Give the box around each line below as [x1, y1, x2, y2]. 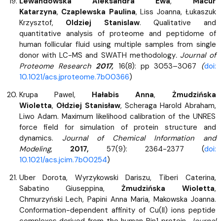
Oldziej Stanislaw [66, 17, 140, 28]
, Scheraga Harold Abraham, [120, 100, 216, 110]
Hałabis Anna [92, 89, 154, 100]
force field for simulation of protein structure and [19, 122, 216, 132]
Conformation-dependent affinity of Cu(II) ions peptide [19, 205, 216, 215]
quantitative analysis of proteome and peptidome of [19, 28, 216, 38]
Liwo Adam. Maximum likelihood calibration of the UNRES [19, 111, 216, 121]
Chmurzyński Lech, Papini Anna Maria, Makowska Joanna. [19, 194, 216, 204]
